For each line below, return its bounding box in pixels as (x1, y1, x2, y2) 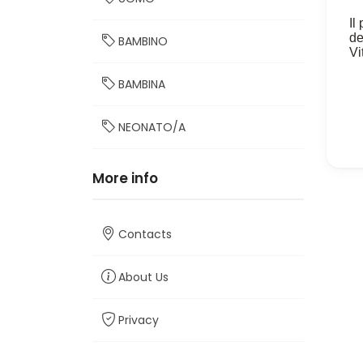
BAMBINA (118, 76, 165, 92)
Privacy (118, 312, 159, 328)
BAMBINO (118, 33, 168, 49)
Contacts (118, 226, 172, 242)
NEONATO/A (118, 119, 186, 135)
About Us (118, 269, 169, 285)
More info (92, 169, 158, 188)
